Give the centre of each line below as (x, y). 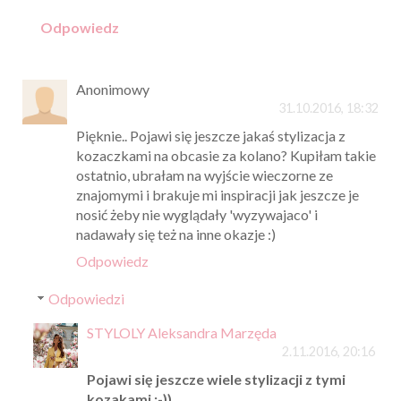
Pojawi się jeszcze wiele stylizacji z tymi (216, 380)
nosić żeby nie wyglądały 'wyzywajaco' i (197, 215)
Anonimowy (113, 90)
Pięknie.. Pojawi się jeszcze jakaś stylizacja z (211, 136)
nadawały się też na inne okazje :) (176, 235)
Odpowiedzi (86, 299)
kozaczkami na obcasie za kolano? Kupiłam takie (226, 156)
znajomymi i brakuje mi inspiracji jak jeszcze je (218, 195)
